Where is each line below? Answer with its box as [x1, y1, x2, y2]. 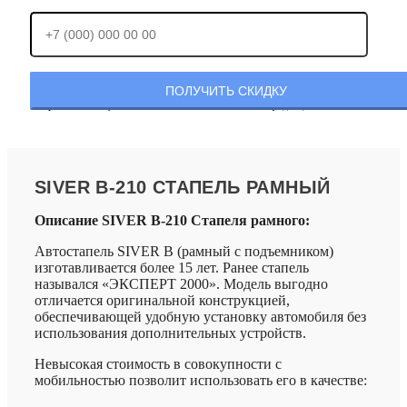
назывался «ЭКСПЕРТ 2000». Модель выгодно [35, 276, 328, 293]
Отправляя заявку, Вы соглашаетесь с [30, 98, 204, 112]
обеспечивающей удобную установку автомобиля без [35, 309, 366, 325]
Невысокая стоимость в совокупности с [35, 356, 282, 372]
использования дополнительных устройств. [35, 325, 306, 342]
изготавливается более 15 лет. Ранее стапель [35, 260, 309, 276]
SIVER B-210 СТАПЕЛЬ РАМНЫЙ [35, 176, 331, 197]
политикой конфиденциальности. [204, 98, 352, 112]
